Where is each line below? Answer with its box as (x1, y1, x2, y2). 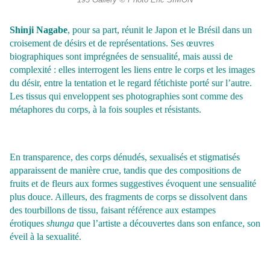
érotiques (10, 218, 46, 229)
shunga (46, 218, 74, 229)
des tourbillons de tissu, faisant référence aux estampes (10, 205, 216, 216)
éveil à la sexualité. (10, 231, 81, 242)
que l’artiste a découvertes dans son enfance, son (74, 218, 260, 229)
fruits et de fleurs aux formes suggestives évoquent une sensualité (10, 178, 256, 189)
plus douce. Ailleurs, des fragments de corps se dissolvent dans (10, 192, 247, 202)
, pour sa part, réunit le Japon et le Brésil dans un (67, 25, 252, 36)
